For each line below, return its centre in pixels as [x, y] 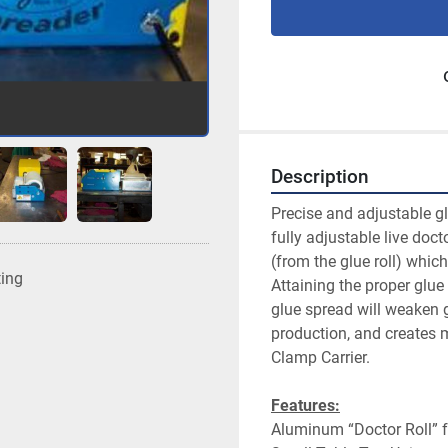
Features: [305, 405]
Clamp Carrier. [320, 357]
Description [320, 177]
